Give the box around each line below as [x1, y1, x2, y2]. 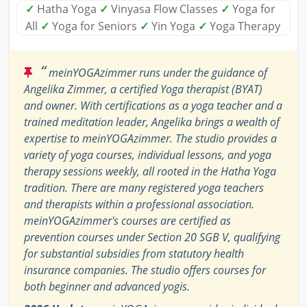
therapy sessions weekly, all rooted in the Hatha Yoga [24, 163, 276, 179]
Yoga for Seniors [49, 18, 140, 34]
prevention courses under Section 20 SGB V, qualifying [24, 229, 280, 245]
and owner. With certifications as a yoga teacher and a [24, 97, 282, 113]
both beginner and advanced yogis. [24, 278, 190, 294]
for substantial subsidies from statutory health [24, 245, 244, 261]
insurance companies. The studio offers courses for [24, 262, 266, 278]
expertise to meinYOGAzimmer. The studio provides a [24, 130, 277, 146]
